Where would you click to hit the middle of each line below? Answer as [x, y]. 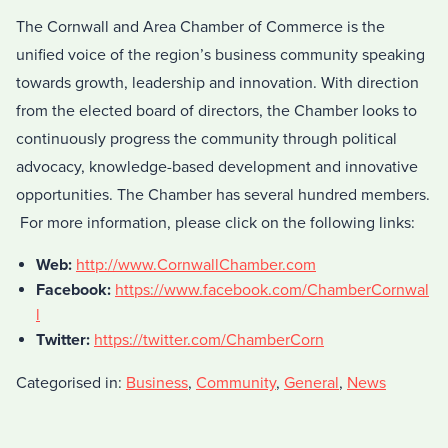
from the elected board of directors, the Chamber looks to [216, 110]
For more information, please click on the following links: [215, 222]
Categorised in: [71, 382]
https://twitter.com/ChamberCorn [209, 339]
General [311, 382]
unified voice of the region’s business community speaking [220, 54]
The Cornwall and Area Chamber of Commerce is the [200, 26]
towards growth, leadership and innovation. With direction [217, 82]
